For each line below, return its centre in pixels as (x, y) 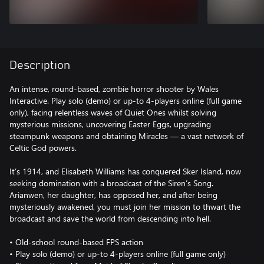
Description (40, 65)
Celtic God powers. (43, 148)
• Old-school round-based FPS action (76, 242)
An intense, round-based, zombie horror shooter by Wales (114, 89)
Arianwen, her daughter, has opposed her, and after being (113, 195)
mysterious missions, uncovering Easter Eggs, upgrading (110, 124)
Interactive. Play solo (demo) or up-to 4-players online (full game (126, 100)
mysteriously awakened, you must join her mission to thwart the (125, 207)
